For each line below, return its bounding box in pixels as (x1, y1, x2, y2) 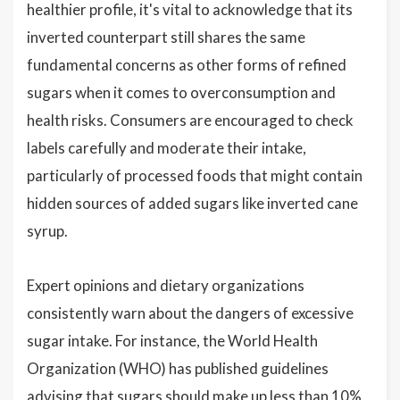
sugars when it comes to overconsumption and (27, 83, 336, 102)
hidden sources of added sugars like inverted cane (27, 194, 358, 212)
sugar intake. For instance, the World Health (27, 331, 318, 350)
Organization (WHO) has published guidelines (27, 359, 329, 378)
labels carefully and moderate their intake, (27, 138, 306, 157)
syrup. (27, 221, 68, 240)
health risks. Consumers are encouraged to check (27, 111, 354, 129)
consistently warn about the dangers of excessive (27, 304, 354, 322)
